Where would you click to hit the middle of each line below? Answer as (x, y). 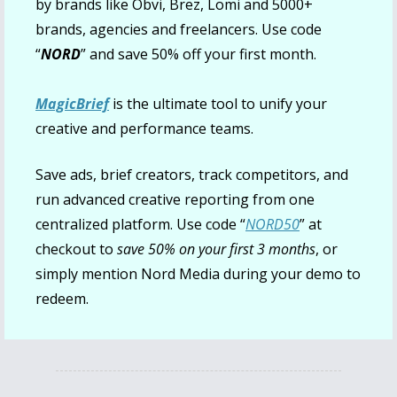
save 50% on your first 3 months (216, 249)
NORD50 (272, 225)
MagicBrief (72, 104)
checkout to (76, 249)
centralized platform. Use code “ (140, 225)
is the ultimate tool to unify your (218, 104)
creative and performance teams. (144, 129)
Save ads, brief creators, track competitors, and (192, 175)
